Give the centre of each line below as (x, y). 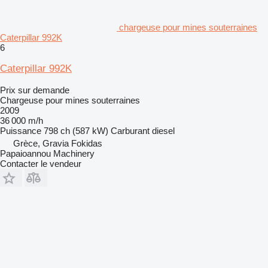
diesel (163, 130)
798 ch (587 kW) (76, 130)
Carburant (130, 130)
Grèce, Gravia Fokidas (58, 143)
